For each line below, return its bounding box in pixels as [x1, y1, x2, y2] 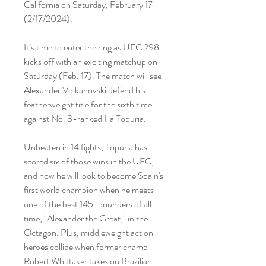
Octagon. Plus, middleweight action [24, 226, 153, 239]
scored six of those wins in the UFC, [24, 154, 154, 168]
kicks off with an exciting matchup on [24, 55, 157, 68]
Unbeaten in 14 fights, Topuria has [24, 140, 147, 154]
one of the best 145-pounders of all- [24, 197, 156, 211]
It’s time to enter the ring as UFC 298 [24, 40, 159, 54]
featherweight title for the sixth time [24, 97, 152, 111]
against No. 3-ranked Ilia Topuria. [24, 112, 146, 125]
